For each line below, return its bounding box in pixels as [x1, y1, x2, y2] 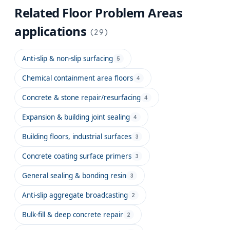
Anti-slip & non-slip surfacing [22, 54, 113, 64]
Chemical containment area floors [22, 73, 133, 83]
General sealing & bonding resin [22, 171, 126, 181]
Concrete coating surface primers [22, 151, 131, 161]
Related [14, 4, 63, 22]
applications [14, 23, 87, 40]
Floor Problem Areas [62, 4, 183, 22]
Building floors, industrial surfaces [22, 132, 131, 142]
